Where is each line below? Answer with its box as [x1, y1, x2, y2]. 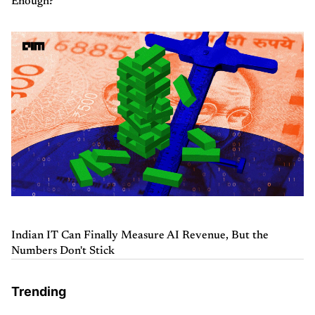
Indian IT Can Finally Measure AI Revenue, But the [11, 229, 269, 241]
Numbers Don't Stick [11, 245, 115, 257]
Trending [11, 283, 66, 299]
